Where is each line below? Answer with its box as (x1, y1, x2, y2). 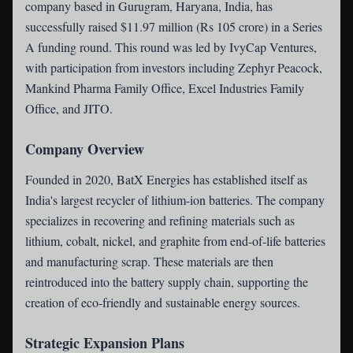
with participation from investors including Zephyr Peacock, (25, 59, 322, 76)
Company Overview (25, 139, 144, 159)
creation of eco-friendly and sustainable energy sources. (25, 294, 300, 310)
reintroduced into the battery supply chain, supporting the (25, 273, 308, 290)
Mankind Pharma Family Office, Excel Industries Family (25, 80, 304, 96)
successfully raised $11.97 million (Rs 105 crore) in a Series (25, 18, 322, 35)
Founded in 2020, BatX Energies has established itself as (25, 171, 307, 188)
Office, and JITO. (25, 100, 113, 117)
